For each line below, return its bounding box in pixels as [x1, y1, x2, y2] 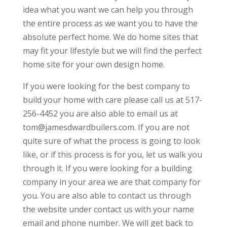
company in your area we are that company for [22, 176, 201, 188]
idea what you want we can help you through [22, 4, 193, 16]
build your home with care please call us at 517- [22, 94, 202, 106]
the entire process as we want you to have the [22, 18, 198, 29]
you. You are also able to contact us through [22, 190, 191, 202]
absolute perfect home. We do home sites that [22, 31, 198, 43]
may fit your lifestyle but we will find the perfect [22, 45, 202, 57]
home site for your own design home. [22, 59, 165, 70]
